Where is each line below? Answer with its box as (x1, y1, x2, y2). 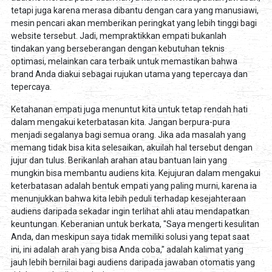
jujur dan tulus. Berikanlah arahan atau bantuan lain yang (10, 155, 227, 165)
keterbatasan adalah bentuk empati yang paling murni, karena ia (10, 180, 257, 191)
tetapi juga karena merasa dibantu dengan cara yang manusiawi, (10, 5, 259, 15)
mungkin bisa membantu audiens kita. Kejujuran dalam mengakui (10, 168, 260, 178)
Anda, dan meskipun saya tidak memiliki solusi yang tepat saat (10, 231, 250, 242)
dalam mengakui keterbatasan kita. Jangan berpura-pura (10, 117, 230, 127)
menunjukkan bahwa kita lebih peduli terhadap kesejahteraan (10, 193, 246, 203)
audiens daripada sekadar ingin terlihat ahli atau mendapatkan (10, 206, 250, 216)
